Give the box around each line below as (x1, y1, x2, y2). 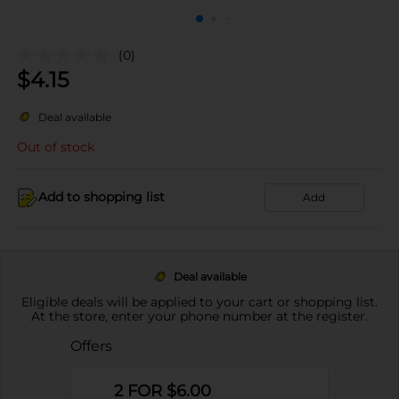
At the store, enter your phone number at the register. (31, 307, 368, 324)
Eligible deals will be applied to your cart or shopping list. (21, 293, 378, 310)
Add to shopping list (38, 189, 165, 205)
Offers (69, 337, 112, 354)
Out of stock (17, 138, 94, 155)
